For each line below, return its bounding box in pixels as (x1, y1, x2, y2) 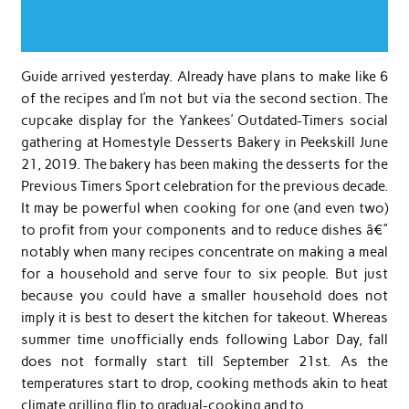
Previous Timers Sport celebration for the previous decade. (20, 178, 389, 195)
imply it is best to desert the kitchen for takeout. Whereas (20, 309, 389, 327)
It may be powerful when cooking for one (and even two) (20, 200, 389, 217)
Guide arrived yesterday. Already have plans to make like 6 (20, 68, 389, 86)
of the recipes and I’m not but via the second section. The (20, 90, 389, 108)
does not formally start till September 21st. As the (20, 353, 389, 371)
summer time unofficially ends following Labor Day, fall (20, 331, 389, 349)
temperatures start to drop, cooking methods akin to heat (20, 375, 389, 393)
